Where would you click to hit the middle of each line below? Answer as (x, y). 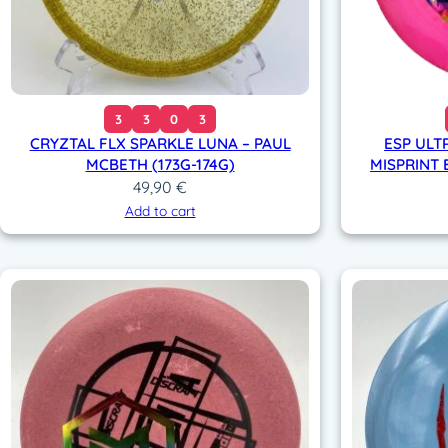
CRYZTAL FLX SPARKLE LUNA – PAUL (160, 144)
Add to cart (160, 211)
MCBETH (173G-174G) (160, 165)
